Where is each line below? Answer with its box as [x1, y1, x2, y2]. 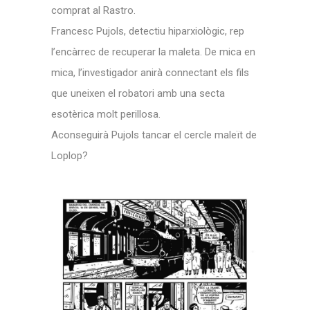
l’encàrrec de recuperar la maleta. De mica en [51, 46, 255, 58]
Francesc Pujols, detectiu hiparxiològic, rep [51, 25, 244, 37]
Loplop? [51, 149, 88, 162]
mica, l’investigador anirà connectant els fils [51, 66, 249, 79]
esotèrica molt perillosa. [51, 108, 161, 120]
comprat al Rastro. [51, 4, 136, 17]
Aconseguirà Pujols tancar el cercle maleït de [51, 129, 257, 141]
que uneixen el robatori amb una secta [51, 87, 225, 100]
